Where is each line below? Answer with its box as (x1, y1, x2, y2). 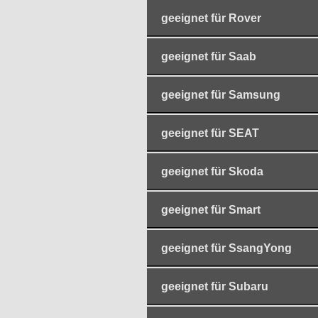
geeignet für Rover (161, 12, 261, 25)
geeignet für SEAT (161, 127, 259, 140)
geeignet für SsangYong (161, 242, 292, 255)
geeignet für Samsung (161, 89, 280, 102)
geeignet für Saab (161, 50, 256, 63)
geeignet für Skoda (161, 165, 263, 178)
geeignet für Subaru (161, 280, 268, 293)
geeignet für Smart (161, 204, 261, 216)
